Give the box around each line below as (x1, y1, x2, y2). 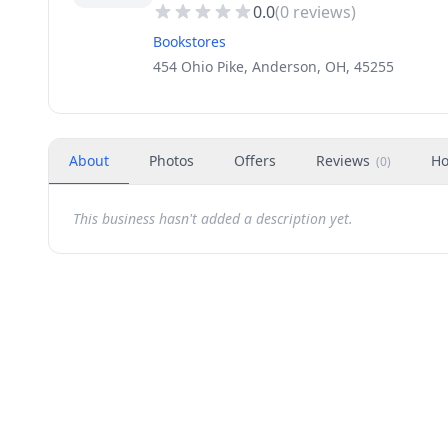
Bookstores (153, 32, 226, 51)
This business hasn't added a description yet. (73, 209, 353, 228)
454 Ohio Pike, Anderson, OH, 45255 (153, 57, 394, 76)
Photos (149, 151, 194, 170)
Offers (234, 151, 276, 170)
